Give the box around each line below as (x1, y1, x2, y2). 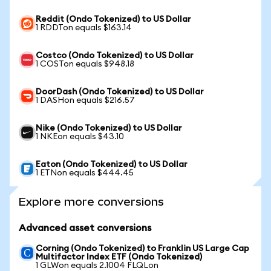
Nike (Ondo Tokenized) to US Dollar (36, 124, 182, 132)
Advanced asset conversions (19, 223, 151, 233)
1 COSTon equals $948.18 (36, 60, 134, 68)
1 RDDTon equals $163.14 (36, 24, 132, 32)
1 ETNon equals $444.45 (36, 169, 134, 177)
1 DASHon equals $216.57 (36, 96, 135, 105)
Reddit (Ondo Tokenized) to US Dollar (36, 15, 191, 24)
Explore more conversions (19, 195, 164, 208)
